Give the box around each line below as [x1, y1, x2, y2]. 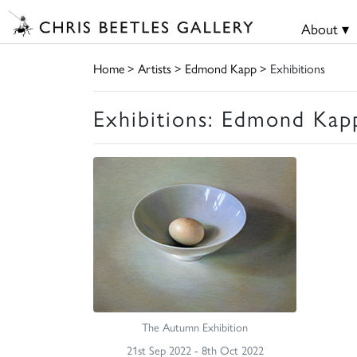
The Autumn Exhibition [142, 319, 248, 335]
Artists [138, 58, 171, 77]
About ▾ [300, 18, 349, 38]
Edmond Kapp [185, 58, 257, 77]
